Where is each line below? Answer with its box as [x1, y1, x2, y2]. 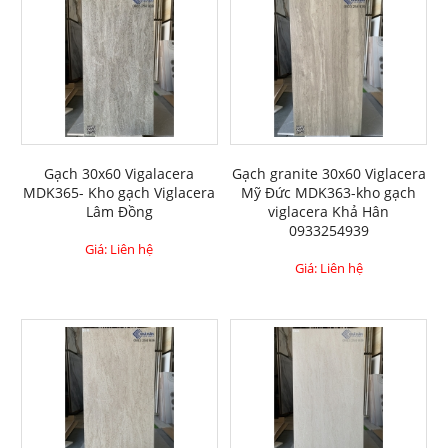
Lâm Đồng [85, 202, 153, 222]
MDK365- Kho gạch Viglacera [23, 183, 216, 203]
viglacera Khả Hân [268, 202, 390, 222]
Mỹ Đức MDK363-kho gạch [241, 183, 417, 203]
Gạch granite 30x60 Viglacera [231, 164, 426, 184]
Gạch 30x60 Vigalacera [44, 164, 195, 184]
